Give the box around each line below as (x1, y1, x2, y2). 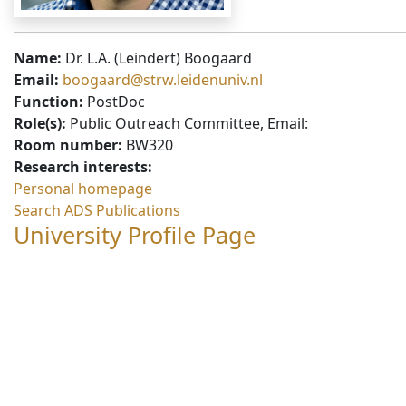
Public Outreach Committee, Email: (66, 113, 308, 134)
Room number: (14, 135, 122, 156)
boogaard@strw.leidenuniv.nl (63, 70, 263, 91)
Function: (14, 92, 83, 112)
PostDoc (83, 92, 145, 112)
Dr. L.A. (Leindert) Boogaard (62, 48, 252, 69)
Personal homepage (14, 179, 152, 199)
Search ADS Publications (14, 200, 180, 221)
